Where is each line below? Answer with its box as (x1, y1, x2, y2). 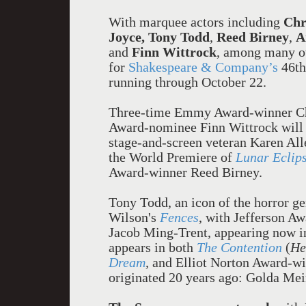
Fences (160, 210, 199, 225)
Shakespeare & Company (128, 59, 268, 74)
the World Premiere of (109, 150, 236, 165)
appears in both (109, 240, 197, 255)
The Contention (197, 240, 282, 255)
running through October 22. (109, 74, 270, 89)
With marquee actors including (109, 14, 283, 29)
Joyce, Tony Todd (109, 29, 210, 44)
